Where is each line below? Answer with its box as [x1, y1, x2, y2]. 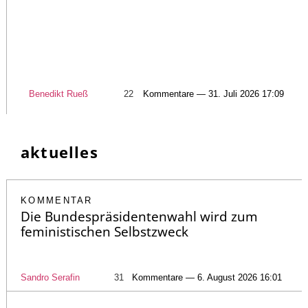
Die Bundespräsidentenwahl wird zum [21, 208, 258, 226]
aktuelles [21, 142, 98, 163]
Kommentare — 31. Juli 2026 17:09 [142, 89, 284, 100]
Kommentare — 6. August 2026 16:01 [132, 272, 282, 283]
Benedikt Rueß [28, 89, 88, 100]
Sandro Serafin [21, 272, 80, 283]
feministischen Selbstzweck [21, 223, 188, 241]
